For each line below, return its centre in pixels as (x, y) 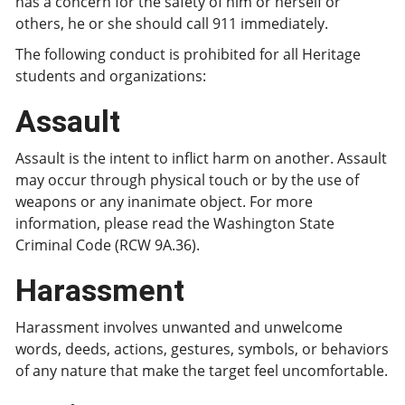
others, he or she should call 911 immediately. (172, 24)
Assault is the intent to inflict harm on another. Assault (201, 158)
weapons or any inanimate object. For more (164, 202)
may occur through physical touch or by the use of (187, 180)
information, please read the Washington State (175, 223)
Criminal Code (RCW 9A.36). (108, 245)
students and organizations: (111, 76)
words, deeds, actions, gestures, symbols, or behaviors (202, 349)
